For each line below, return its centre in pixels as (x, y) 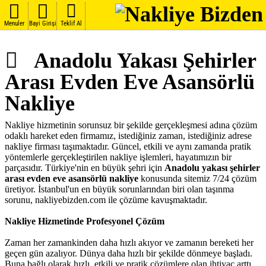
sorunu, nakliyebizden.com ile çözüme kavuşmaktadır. (106, 200)
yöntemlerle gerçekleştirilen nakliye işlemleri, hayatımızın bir (118, 157)
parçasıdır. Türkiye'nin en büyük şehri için (85, 168)
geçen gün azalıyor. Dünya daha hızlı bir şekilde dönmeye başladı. (129, 253)
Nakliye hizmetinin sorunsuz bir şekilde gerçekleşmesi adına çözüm (131, 125)
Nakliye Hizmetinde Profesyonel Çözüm (85, 221)
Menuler (14, 23)
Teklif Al (71, 23)
